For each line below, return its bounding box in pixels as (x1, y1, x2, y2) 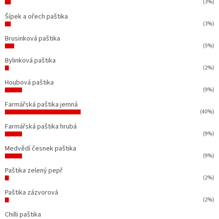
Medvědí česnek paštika (5, 143, 76, 153)
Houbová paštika (5, 77, 54, 88)
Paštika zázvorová (5, 187, 58, 197)
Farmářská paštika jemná (5, 99, 78, 109)
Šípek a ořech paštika (5, 11, 68, 22)
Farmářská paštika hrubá (5, 121, 77, 131)
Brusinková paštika (5, 33, 60, 44)
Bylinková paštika (5, 55, 56, 66)
